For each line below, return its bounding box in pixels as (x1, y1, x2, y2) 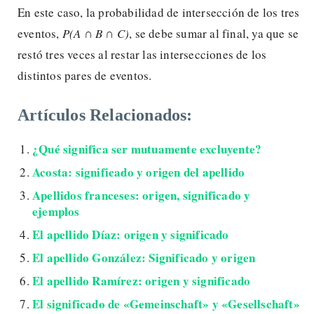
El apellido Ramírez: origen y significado (32, 271, 251, 289)
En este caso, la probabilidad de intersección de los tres (18, 4, 300, 20)
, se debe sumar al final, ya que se (129, 25, 299, 41)
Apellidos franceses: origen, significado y (32, 186, 251, 204)
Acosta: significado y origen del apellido (32, 163, 245, 181)
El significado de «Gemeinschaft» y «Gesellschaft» (32, 294, 300, 313)
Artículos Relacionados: (18, 105, 193, 124)
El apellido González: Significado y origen (32, 248, 256, 266)
